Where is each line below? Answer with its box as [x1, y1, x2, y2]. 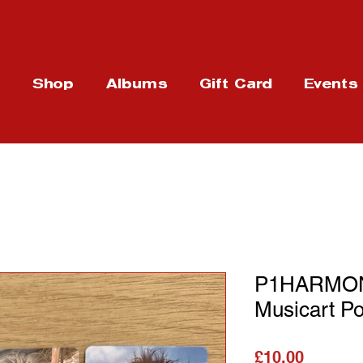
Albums [105, 78, 169, 90]
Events [305, 78, 359, 90]
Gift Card [199, 78, 274, 90]
